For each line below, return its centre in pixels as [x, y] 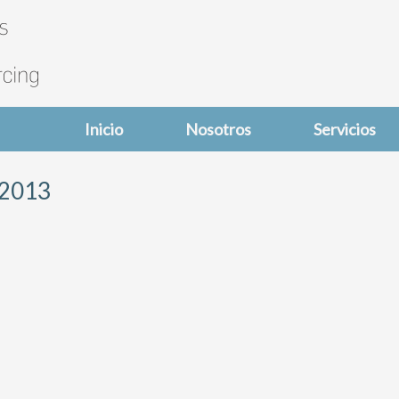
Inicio [104, 129]
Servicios [345, 129]
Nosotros [218, 129]
